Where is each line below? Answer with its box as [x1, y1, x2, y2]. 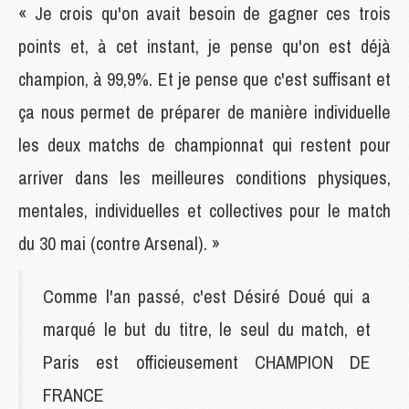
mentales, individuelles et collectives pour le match [18, 197, 391, 223]
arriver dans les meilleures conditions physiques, [18, 164, 391, 190]
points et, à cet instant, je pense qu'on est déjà [18, 33, 391, 58]
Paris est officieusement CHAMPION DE [43, 349, 371, 374]
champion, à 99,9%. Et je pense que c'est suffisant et [18, 66, 391, 91]
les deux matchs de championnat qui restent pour [18, 131, 391, 157]
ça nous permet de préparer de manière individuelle [18, 99, 391, 124]
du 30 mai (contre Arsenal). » [18, 230, 220, 256]
